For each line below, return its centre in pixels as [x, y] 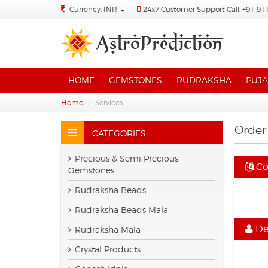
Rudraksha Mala [108, 229]
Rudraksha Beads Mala [121, 210]
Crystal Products [108, 249]
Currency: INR [94, 9]
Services [109, 103]
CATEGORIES [118, 133]
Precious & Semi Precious [127, 158]
